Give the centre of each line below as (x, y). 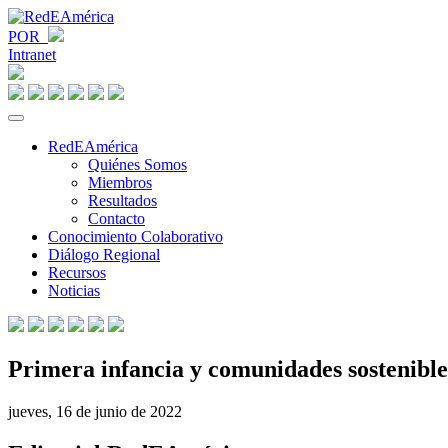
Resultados (122, 200)
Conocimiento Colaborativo (135, 236)
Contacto (116, 218)
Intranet (32, 54)
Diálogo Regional (104, 254)
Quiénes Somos (137, 164)
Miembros (120, 182)
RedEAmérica (93, 146)
